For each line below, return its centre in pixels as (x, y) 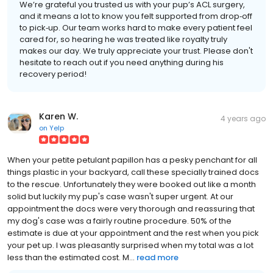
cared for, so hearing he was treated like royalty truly (123, 39)
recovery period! (53, 74)
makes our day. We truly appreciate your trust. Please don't (136, 51)
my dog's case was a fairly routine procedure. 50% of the (119, 221)
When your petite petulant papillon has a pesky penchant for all (132, 160)
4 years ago (243, 118)
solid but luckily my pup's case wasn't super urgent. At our (120, 196)
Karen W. (58, 116)
